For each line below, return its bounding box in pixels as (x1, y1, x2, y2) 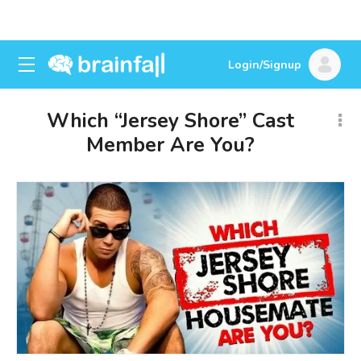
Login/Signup (228, 57, 301, 73)
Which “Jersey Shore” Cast (47, 107, 294, 135)
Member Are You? (86, 131, 255, 159)
